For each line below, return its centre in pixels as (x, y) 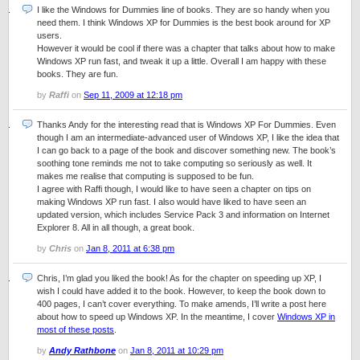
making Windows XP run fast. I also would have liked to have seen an (172, 202)
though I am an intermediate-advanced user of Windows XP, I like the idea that (188, 137)
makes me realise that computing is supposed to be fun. (145, 176)
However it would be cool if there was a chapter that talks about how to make (186, 48)
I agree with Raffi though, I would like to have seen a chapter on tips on (174, 189)
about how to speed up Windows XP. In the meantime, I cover (157, 317)
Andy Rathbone (82, 350)
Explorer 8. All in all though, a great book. (116, 227)
